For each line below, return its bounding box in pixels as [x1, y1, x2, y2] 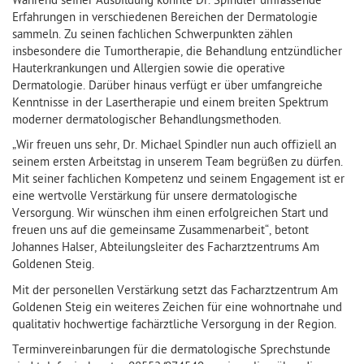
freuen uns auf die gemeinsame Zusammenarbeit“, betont [12, 223, 309, 239]
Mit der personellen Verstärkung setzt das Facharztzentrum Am [12, 283, 338, 299]
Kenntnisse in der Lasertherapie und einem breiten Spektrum [12, 95, 328, 111]
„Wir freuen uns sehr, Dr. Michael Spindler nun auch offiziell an [12, 138, 336, 154]
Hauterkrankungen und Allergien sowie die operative [12, 61, 285, 77]
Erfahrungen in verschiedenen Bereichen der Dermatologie [12, 10, 318, 26]
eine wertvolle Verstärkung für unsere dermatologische [12, 189, 297, 205]
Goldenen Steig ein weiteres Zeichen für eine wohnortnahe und [12, 300, 342, 316]
